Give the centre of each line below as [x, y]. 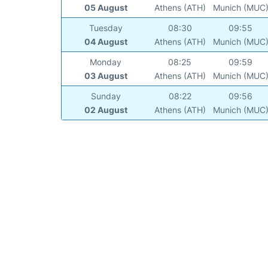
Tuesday [106, 28]
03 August [106, 76]
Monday [106, 62]
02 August [106, 110]
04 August [106, 42]
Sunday [106, 96]
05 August [106, 8]
